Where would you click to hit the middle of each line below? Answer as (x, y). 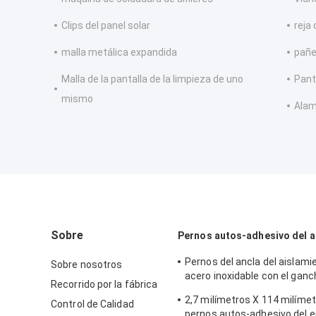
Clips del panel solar (106, 26)
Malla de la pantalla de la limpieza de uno (152, 79)
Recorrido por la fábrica (104, 285)
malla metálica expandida (119, 53)
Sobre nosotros (87, 265)
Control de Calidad (92, 304)
